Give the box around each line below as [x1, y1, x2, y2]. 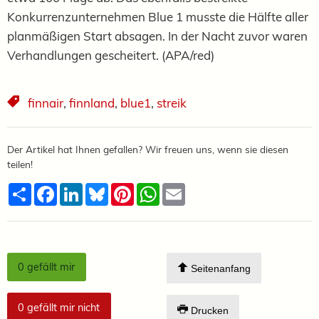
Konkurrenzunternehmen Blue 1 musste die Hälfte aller [7, 9, 308, 24]
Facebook [57, 181, 108, 196]
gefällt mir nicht [27, 300, 100, 314]
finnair [28, 95, 63, 110]
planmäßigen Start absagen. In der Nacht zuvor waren [7, 28, 308, 43]
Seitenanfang [187, 263, 251, 275]
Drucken [187, 305, 229, 317]
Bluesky [108, 181, 150, 196]
